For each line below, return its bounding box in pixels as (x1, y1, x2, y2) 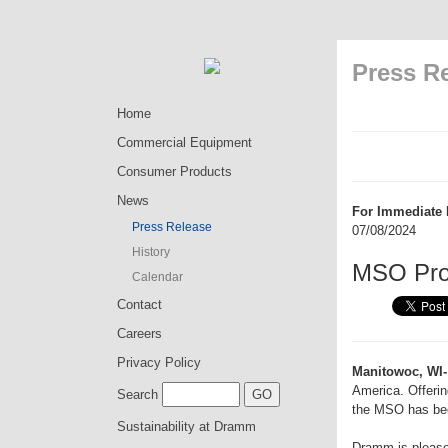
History (132, 245, 170, 259)
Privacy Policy (117, 355, 201, 370)
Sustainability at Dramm (117, 419, 256, 434)
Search (117, 387, 158, 402)
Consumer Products (117, 164, 232, 179)
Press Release (132, 220, 212, 234)
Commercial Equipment (117, 135, 252, 150)
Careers (117, 326, 162, 341)
